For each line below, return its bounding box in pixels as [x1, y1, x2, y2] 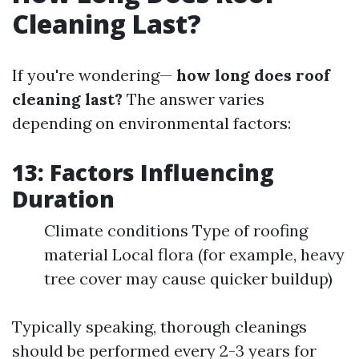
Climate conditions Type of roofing [44, 220, 308, 240]
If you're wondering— [12, 64, 172, 85]
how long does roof [172, 64, 330, 85]
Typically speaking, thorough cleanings [12, 316, 307, 337]
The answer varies [123, 88, 264, 109]
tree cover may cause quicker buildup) [44, 268, 333, 288]
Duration [12, 183, 115, 214]
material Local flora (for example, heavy [44, 244, 345, 264]
